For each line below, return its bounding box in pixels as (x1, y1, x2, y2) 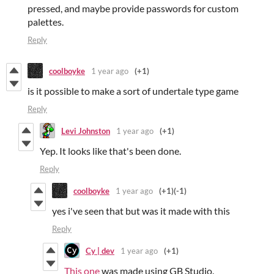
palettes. (28, 16, 64, 28)
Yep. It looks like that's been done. (40, 145, 181, 157)
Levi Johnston (61, 125, 110, 136)
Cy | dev (86, 245, 114, 256)
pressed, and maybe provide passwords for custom (28, 2, 239, 15)
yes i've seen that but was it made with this (52, 205, 230, 217)
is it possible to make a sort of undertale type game (28, 85, 239, 97)
